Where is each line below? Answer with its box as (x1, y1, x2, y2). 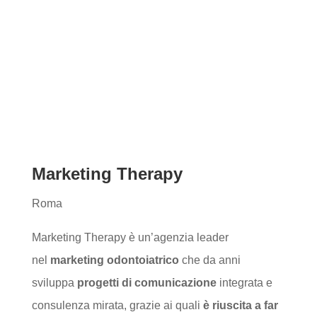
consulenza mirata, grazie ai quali (31, 299, 203, 311)
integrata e (216, 277, 272, 289)
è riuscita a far (202, 299, 278, 311)
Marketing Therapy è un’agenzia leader (31, 231, 229, 243)
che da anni (178, 254, 241, 266)
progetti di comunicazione (76, 277, 217, 289)
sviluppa (31, 277, 77, 289)
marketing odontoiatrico (50, 254, 179, 266)
